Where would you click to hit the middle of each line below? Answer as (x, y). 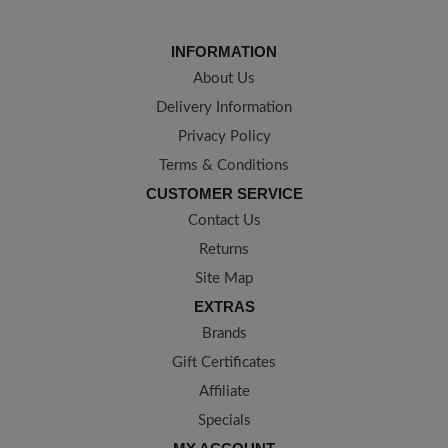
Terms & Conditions (224, 166)
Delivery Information (224, 108)
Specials (224, 421)
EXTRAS (224, 307)
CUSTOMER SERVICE (224, 194)
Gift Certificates (224, 363)
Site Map (224, 279)
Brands (224, 334)
